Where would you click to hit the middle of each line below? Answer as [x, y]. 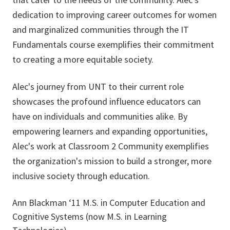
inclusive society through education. [81, 176]
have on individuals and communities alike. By [100, 117]
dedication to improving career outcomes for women [114, 15]
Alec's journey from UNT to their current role [98, 87]
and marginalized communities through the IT [101, 30]
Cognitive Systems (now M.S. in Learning [90, 217]
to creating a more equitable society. [83, 60]
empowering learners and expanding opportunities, [110, 131]
